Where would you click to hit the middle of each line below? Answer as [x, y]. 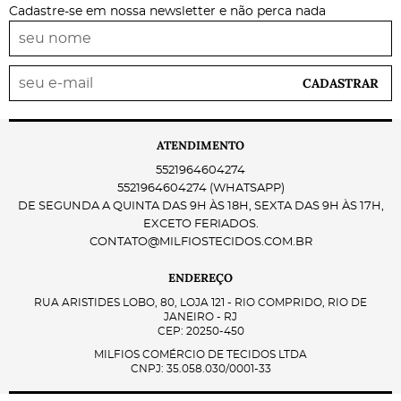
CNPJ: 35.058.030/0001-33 [200, 368]
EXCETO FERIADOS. [200, 225]
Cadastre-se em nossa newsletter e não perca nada [167, 11]
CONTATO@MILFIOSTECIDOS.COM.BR [200, 243]
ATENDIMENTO [200, 145]
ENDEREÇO [200, 278]
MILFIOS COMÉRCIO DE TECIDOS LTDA [200, 354]
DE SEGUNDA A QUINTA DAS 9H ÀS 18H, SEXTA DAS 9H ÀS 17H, [200, 207]
